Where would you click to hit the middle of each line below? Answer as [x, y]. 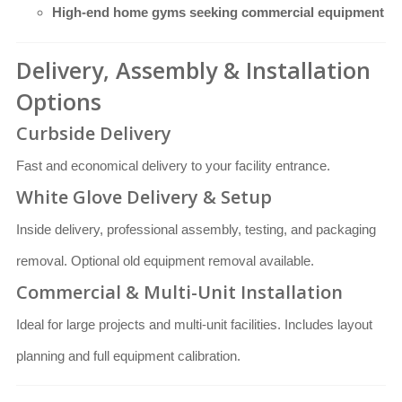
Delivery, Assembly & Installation [193, 70]
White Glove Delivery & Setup [144, 197]
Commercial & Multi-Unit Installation [179, 293]
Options [59, 102]
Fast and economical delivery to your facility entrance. [173, 166]
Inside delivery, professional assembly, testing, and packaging [196, 230]
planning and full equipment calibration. [128, 356]
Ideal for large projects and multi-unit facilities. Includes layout [194, 325]
